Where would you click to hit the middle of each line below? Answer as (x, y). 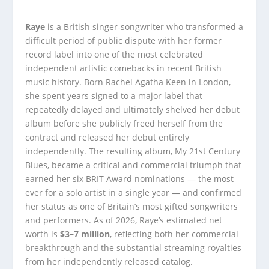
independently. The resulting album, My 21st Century (133, 151)
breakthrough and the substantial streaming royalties (134, 248)
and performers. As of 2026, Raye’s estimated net (124, 220)
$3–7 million (85, 234)
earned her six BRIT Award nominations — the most (130, 179)
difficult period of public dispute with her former (124, 41)
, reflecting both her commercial (174, 234)
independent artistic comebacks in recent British (124, 68)
